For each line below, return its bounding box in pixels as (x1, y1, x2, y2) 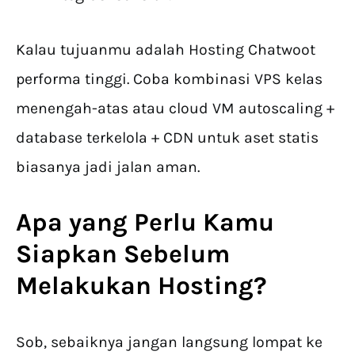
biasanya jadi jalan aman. (16, 158, 200, 177)
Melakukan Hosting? (16, 271, 267, 301)
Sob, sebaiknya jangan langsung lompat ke (16, 333, 323, 352)
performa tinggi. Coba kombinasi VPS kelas (16, 70, 323, 89)
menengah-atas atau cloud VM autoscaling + (16, 99, 334, 118)
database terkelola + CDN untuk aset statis (16, 128, 319, 147)
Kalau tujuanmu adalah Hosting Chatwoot (16, 40, 315, 59)
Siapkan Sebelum (16, 239, 230, 269)
